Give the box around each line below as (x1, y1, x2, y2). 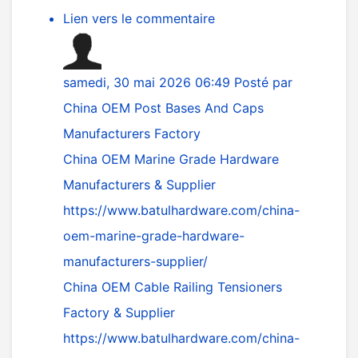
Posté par (234, 74, 292, 90)
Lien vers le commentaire (63, 10, 215, 26)
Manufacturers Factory (63, 125, 201, 141)
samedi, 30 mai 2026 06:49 (63, 74, 234, 90)
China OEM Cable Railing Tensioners (63, 279, 282, 295)
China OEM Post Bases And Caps (63, 100, 264, 116)
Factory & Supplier (63, 304, 175, 320)
